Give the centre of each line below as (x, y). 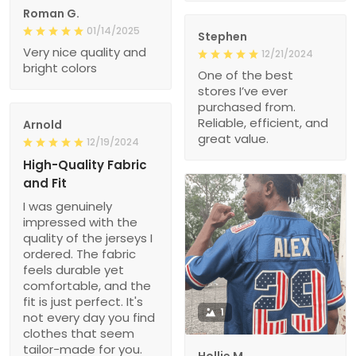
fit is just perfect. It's (83, 301)
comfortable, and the (87, 285)
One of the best (246, 75)
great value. (233, 138)
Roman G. (51, 13)
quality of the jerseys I (88, 238)
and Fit (45, 183)
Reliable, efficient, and (263, 122)
